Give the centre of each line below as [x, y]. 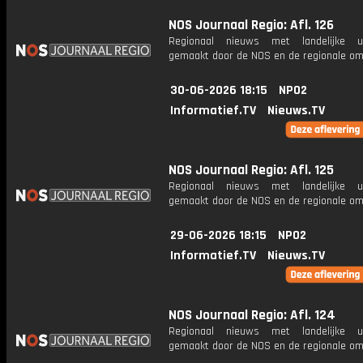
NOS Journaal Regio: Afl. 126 [251, 25]
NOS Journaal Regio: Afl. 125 [251, 170]
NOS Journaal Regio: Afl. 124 [252, 315]
